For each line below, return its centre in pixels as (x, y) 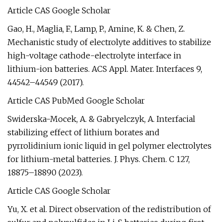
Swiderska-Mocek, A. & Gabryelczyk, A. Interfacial (101, 119)
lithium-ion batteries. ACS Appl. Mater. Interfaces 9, (105, 69)
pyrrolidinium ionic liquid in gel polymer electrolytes (110, 146)
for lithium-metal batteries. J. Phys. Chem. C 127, (99, 159)
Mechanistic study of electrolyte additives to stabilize (109, 42)
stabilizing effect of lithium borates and (83, 132)
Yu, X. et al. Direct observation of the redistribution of (109, 209)
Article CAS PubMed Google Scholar (76, 101)
